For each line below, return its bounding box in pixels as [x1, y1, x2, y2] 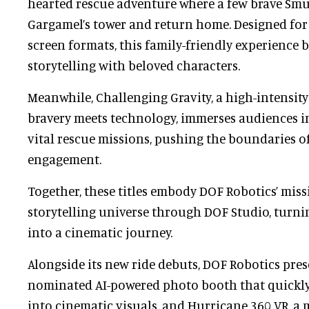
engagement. [28, 150, 101, 167]
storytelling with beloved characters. [28, 57, 240, 73]
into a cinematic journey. [28, 223, 172, 240]
